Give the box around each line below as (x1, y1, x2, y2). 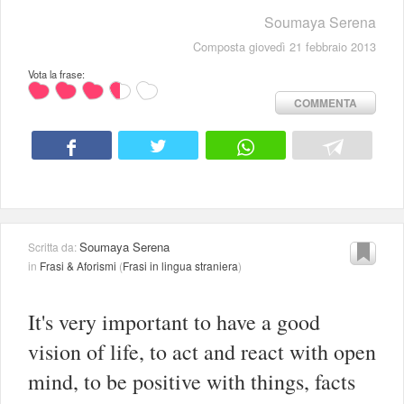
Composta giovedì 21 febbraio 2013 (193, 38, 376, 56)
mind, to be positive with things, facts (28, 366, 355, 396)
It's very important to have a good (28, 307, 320, 336)
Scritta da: (28, 238, 79, 254)
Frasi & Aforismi (40, 257, 116, 273)
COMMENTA (294, 95, 357, 112)
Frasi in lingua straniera (123, 257, 238, 273)
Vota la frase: (28, 67, 85, 82)
